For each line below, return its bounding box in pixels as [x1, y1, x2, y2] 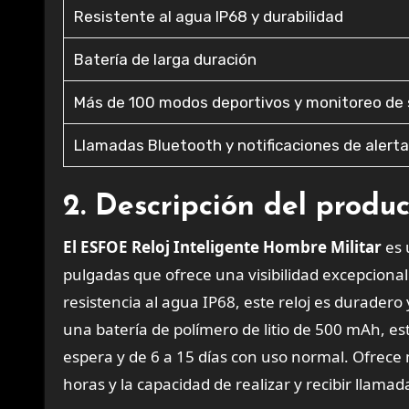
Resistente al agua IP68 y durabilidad [74, 7, 344, 26]
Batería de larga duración [74, 50, 257, 68]
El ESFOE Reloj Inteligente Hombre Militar [63, 236, 382, 257]
